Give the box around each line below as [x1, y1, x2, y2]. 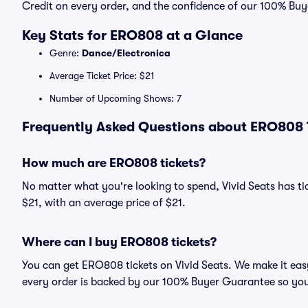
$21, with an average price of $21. [22, 197, 186, 209]
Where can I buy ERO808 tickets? [22, 235, 217, 249]
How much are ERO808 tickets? [22, 156, 206, 170]
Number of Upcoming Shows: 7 [49, 93, 181, 104]
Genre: [49, 47, 82, 58]
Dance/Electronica [82, 47, 170, 58]
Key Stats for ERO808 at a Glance [22, 27, 243, 43]
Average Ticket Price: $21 [49, 70, 154, 81]
